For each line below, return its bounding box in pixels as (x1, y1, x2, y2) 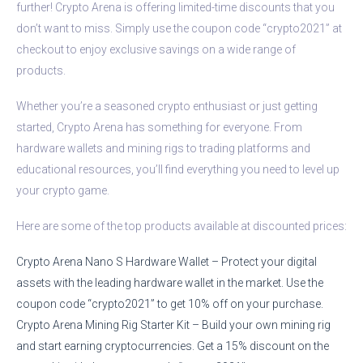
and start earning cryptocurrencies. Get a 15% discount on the (16, 339, 329, 352)
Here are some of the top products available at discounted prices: (16, 219, 347, 233)
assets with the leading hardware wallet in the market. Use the (16, 275, 323, 289)
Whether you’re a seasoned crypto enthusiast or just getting (16, 99, 318, 113)
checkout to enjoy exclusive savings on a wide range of (16, 42, 296, 56)
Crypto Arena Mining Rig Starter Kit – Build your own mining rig (16, 318, 331, 331)
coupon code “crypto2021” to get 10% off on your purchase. (16, 297, 323, 310)
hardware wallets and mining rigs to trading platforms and (16, 141, 310, 155)
